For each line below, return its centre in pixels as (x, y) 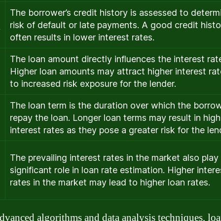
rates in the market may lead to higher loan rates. (110, 182)
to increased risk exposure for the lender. (93, 83)
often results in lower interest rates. (82, 37)
